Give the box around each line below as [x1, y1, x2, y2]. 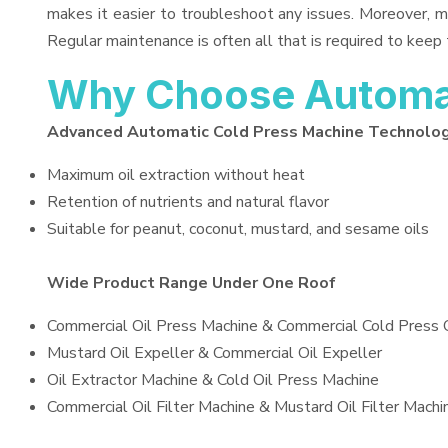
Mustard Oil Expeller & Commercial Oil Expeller [47, 342, 382, 364]
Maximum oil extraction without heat [47, 164, 305, 186]
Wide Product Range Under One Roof [47, 272, 336, 294]
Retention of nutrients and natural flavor [47, 191, 329, 213]
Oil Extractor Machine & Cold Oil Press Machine [47, 369, 379, 391]
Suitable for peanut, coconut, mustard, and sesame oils [47, 218, 429, 240]
